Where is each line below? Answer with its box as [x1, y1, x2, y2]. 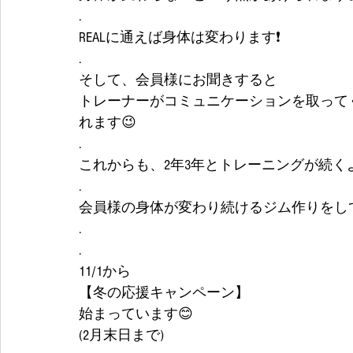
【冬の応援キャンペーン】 [79, 284, 249, 301]
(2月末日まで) [79, 327, 164, 344]
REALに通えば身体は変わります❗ [79, 29, 281, 46]
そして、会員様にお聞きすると [79, 72, 277, 88]
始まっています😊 [79, 306, 193, 322]
